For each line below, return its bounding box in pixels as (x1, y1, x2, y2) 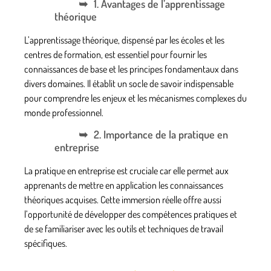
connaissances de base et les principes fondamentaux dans (24, 62, 238, 75)
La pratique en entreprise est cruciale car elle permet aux (24, 164, 229, 177)
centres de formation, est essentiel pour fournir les (24, 48, 207, 60)
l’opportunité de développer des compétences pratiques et (24, 207, 237, 220)
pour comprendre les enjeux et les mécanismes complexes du (24, 91, 247, 104)
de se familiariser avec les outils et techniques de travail (24, 222, 223, 235)
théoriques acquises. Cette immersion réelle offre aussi (24, 193, 221, 206)
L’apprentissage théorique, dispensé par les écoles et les (24, 33, 224, 46)
